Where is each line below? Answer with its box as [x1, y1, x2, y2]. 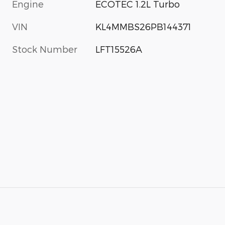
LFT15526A [95, 44, 143, 55]
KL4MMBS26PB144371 [95, 21, 192, 32]
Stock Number [12, 44, 77, 55]
